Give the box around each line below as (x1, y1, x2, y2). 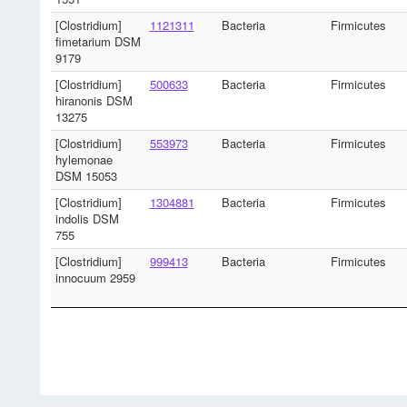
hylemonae (55, 150, 113, 168)
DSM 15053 (55, 166, 117, 184)
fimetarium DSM (55, 32, 141, 50)
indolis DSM (55, 209, 119, 227)
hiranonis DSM (55, 91, 133, 109)
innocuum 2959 (55, 268, 135, 286)
